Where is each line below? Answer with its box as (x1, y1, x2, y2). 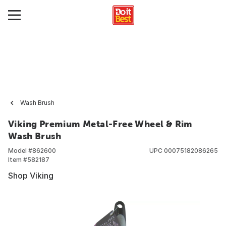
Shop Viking (8, 171, 53, 181)
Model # (8, 147, 32, 154)
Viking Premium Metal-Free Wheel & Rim (8, 119, 193, 129)
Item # (8, 156, 27, 163)
